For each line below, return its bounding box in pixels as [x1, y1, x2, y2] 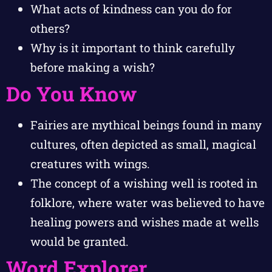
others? [30, 20, 70, 36]
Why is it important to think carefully [30, 39, 235, 55]
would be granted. [30, 233, 129, 249]
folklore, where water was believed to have [30, 194, 265, 210]
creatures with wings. [30, 155, 150, 171]
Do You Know [6, 80, 137, 107]
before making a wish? [30, 59, 155, 75]
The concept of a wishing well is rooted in [30, 175, 257, 191]
